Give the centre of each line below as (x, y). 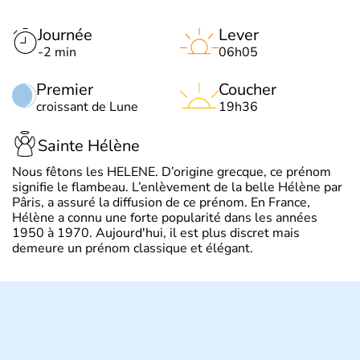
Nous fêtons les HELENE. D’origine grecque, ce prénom (172, 172)
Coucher (247, 90)
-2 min (57, 52)
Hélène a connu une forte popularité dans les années (165, 218)
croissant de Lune (87, 107)
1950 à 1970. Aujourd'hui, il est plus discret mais (156, 233)
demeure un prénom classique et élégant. (133, 248)
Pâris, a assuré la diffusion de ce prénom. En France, (161, 202)
